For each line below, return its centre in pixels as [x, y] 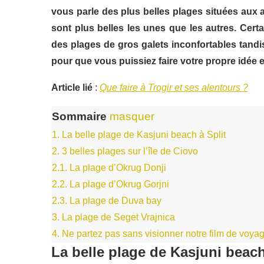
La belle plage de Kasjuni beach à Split [144, 135]
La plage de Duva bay [115, 201]
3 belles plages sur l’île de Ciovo [130, 151]
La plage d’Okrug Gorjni [119, 184]
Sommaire [79, 117]
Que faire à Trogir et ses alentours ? [174, 88]
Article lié [72, 88]
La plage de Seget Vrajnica [118, 217]
